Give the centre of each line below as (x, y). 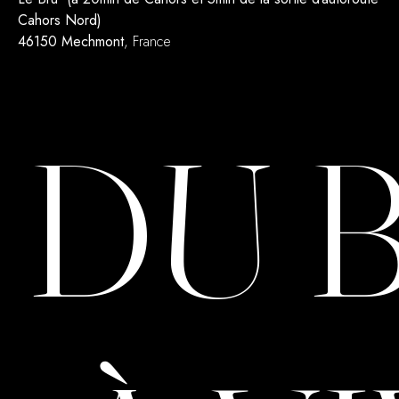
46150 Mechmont (71, 42)
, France (147, 42)
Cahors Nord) (60, 20)
